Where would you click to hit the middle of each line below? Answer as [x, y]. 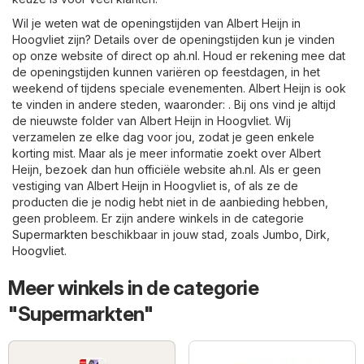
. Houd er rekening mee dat [271, 56]
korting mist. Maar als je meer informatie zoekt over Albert [167, 154]
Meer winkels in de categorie [133, 288]
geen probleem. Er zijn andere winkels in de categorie [158, 219]
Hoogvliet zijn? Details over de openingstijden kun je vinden [173, 40]
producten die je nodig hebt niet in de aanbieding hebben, [170, 202]
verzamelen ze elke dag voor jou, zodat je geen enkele [163, 137]
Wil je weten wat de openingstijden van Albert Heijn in [156, 24]
